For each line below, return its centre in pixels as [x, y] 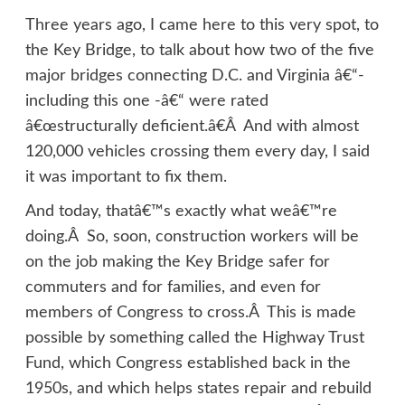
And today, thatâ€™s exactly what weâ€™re [181, 212]
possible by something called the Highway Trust [194, 339]
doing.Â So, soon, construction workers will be [192, 237]
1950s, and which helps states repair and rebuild [198, 389]
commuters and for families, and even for [173, 288]
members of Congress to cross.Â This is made [190, 313]
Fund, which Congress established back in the [188, 364]
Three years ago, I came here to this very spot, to [202, 26]
